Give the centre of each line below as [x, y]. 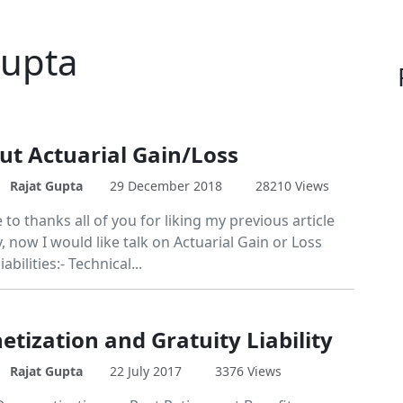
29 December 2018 [166, 186]
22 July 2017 [145, 371]
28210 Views [293, 186]
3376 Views [249, 371]
